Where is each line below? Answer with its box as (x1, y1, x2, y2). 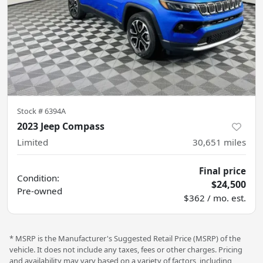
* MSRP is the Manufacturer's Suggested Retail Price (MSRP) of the (9, 232, 241, 244)
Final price (199, 164, 246, 177)
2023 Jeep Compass (17, 119, 104, 133)
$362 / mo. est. (184, 191, 246, 204)
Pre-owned (17, 184, 62, 197)
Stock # (17, 105, 45, 116)
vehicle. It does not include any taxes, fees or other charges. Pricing (9, 244, 242, 255)
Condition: (17, 171, 59, 184)
